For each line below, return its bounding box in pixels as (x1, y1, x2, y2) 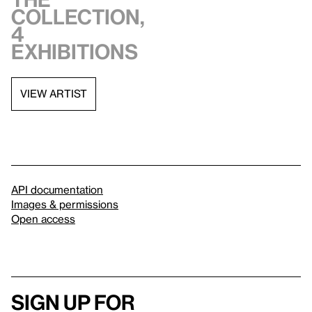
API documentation (11, 182, 103, 196)
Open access (11, 212, 75, 225)
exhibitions (11, 39, 138, 63)
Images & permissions (11, 197, 118, 210)
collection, (11, 4, 145, 29)
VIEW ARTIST (20, 87, 87, 100)
